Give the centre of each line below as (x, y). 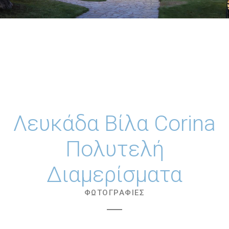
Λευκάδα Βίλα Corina (114, 123)
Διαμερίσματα (114, 174)
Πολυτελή (114, 149)
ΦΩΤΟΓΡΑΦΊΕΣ (114, 193)
